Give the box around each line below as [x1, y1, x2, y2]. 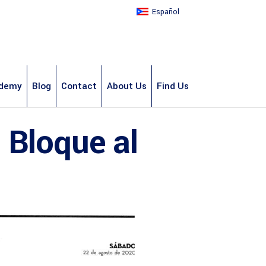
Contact [61, 79, 97, 93]
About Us [107, 79, 147, 93]
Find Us [157, 79, 189, 93]
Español [152, 7, 179, 18]
